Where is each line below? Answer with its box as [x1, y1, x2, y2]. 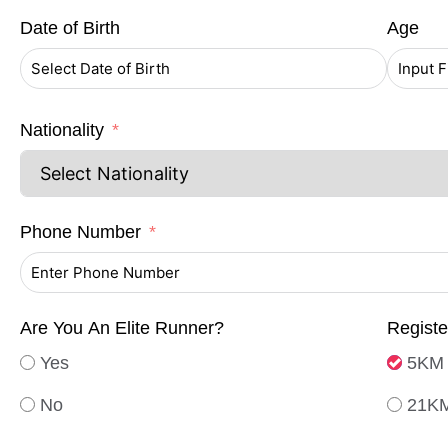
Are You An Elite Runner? [20, 318, 224, 339]
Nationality [20, 120, 104, 141]
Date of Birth [20, 18, 120, 39]
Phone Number [20, 222, 141, 243]
